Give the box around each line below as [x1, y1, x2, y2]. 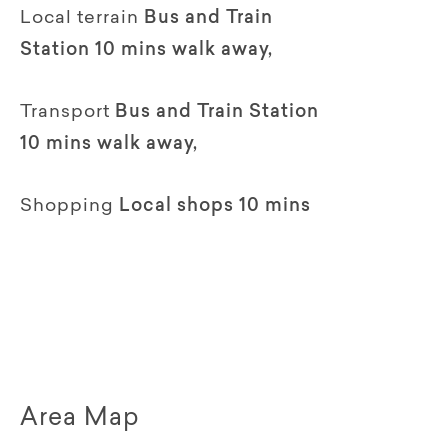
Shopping [20, 197, 114, 216]
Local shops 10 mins [119, 197, 311, 216]
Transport [20, 103, 110, 122]
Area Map [20, 406, 140, 431]
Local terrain [20, 9, 139, 28]
